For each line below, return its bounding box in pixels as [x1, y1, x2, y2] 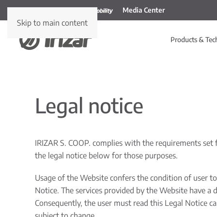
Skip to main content [17, 18, 88, 28]
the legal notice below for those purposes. [35, 151, 178, 160]
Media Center [123, 6, 165, 14]
